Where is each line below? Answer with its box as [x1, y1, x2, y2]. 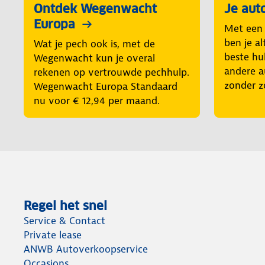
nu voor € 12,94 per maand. [34, 94, 160, 108]
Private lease [24, 228, 82, 242]
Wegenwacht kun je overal [34, 51, 155, 65]
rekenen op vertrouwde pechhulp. [34, 66, 189, 79]
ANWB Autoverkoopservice [24, 243, 148, 256]
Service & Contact [24, 214, 105, 228]
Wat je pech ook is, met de [34, 37, 155, 51]
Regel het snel [24, 198, 107, 214]
